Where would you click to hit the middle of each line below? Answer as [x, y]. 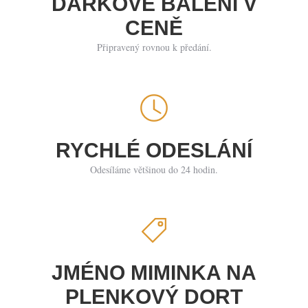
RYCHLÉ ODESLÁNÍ [154, 150]
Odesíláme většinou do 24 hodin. [154, 169]
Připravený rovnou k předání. [154, 47]
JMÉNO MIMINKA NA [154, 273]
